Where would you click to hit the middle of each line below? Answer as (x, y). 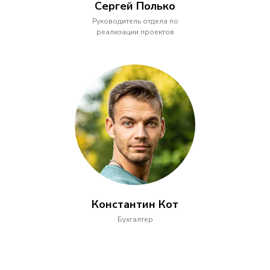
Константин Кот (135, 204)
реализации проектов (135, 32)
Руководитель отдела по (135, 21)
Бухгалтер (135, 219)
